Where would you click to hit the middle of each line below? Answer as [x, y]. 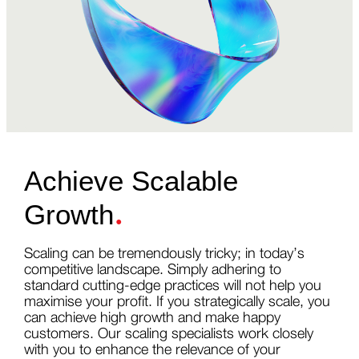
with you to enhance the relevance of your [152, 350]
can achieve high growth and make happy [152, 318]
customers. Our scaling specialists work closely [168, 334]
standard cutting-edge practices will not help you [172, 286]
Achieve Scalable [131, 180]
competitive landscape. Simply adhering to [152, 270]
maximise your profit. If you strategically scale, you [177, 302]
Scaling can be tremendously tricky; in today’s [164, 254]
